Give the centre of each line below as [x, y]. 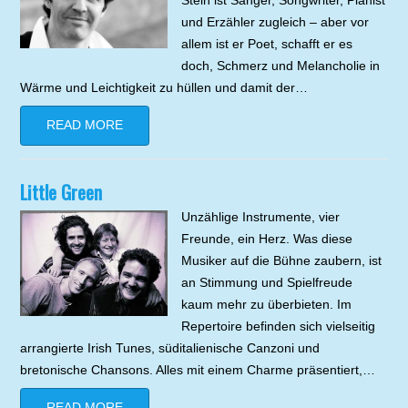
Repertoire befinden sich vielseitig [278, 326]
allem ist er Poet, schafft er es [266, 44]
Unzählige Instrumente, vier [260, 217]
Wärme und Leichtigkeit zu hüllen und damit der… [164, 88]
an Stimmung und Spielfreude [266, 283]
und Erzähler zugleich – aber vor [275, 22]
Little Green [61, 192]
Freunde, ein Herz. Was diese [266, 239]
